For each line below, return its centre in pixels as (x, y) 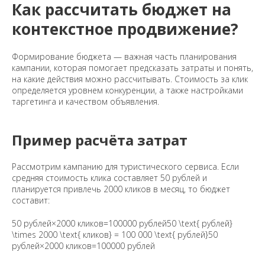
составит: (31, 201)
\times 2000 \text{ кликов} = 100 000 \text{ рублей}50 (115, 235)
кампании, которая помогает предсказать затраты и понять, (132, 68)
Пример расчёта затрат (100, 140)
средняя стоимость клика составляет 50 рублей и (109, 178)
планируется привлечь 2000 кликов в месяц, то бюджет (121, 189)
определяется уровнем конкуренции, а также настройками (127, 91)
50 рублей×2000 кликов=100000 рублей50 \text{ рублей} (122, 224)
